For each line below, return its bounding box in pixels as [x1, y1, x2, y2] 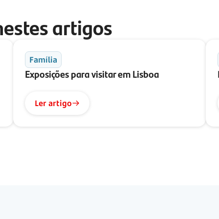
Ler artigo [34, 98, 72, 109]
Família [29, 54, 57, 66]
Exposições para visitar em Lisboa [24, 66, 159, 81]
